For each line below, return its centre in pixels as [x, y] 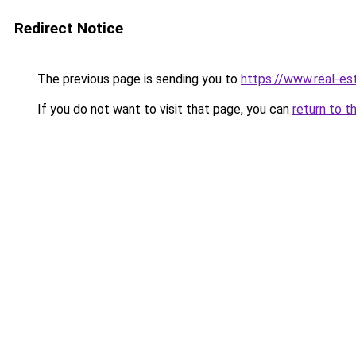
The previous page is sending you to [137, 79]
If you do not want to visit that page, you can [163, 109]
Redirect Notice [69, 28]
